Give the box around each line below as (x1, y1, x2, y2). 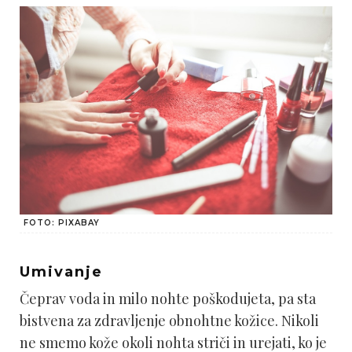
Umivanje (20, 263, 103, 281)
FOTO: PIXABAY (24, 218, 100, 229)
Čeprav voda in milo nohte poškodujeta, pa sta (20, 289, 316, 309)
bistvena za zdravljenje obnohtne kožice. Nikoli (20, 311, 319, 331)
